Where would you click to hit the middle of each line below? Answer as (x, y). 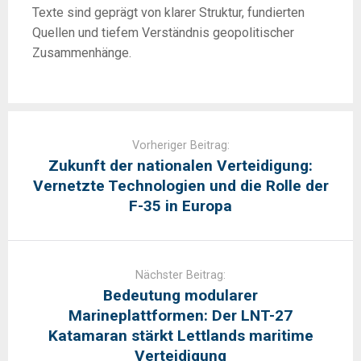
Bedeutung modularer (180, 295)
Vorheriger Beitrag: (180, 145)
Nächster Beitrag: (180, 275)
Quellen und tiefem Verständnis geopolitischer (163, 33)
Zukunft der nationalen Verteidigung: (180, 166)
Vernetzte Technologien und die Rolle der (180, 186)
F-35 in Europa (180, 206)
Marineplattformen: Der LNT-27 (180, 315)
